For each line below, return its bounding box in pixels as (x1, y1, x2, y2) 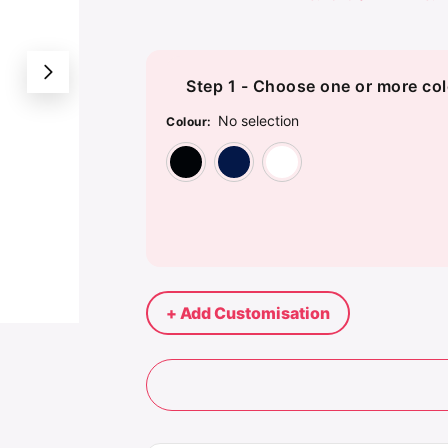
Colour (166, 114, 208, 129)
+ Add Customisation (166, 302, 331, 323)
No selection (218, 112, 300, 129)
